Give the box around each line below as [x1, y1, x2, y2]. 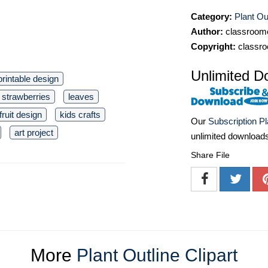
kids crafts [60, 109, 100, 120]
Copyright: [191, 41, 236, 51]
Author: [191, 26, 223, 36]
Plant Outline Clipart [77, 245, 237, 266]
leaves [68, 92, 94, 102]
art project [14, 127, 53, 138]
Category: [191, 11, 232, 22]
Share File [191, 150, 230, 160]
